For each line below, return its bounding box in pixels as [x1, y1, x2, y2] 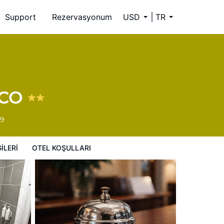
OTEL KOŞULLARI [32, 143, 91, 152]
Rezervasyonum [52, 12, 112, 22]
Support [5, 12, 36, 22]
